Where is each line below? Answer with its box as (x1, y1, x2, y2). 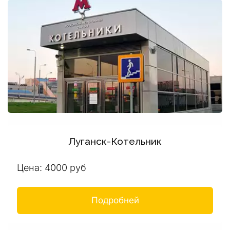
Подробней (91, 195, 139, 205)
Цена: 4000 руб (16, 162, 86, 173)
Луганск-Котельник (68, 136, 162, 147)
